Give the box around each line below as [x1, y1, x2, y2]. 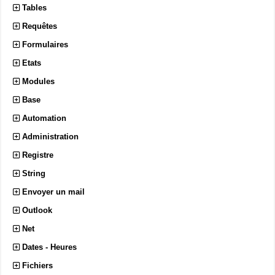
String [22, 168, 45, 178]
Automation [22, 113, 66, 123]
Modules [22, 76, 55, 86]
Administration [22, 131, 79, 141]
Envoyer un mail [22, 187, 85, 196]
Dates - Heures [22, 242, 77, 252]
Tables [22, 2, 47, 12]
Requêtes [22, 21, 57, 31]
